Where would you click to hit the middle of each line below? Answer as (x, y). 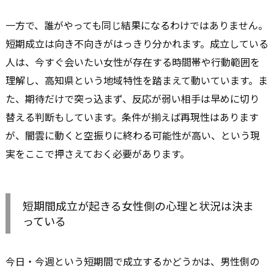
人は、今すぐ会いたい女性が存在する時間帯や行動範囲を (133, 62)
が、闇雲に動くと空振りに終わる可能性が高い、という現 (133, 135)
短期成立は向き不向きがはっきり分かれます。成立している (137, 44)
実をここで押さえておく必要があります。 (98, 154)
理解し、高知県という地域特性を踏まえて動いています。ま (137, 80)
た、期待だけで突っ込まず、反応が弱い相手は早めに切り (132, 99)
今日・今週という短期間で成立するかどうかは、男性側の (132, 261)
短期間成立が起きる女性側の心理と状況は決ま (138, 206)
